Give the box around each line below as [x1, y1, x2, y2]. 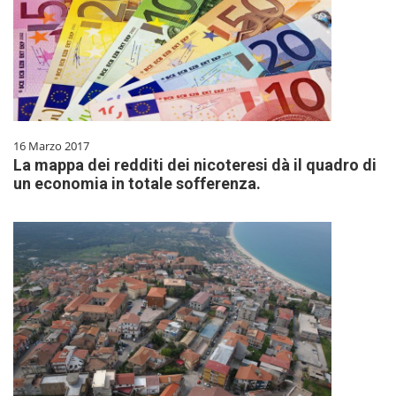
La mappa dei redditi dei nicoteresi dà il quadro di [13, 156, 377, 175]
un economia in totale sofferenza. [13, 174, 261, 194]
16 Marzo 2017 [13, 138, 89, 155]
